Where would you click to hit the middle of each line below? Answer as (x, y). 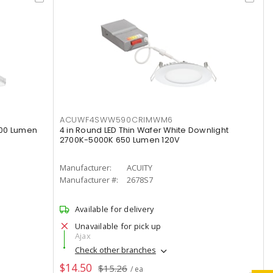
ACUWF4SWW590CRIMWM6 (116, 120)
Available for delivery (114, 209)
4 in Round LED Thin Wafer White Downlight (144, 130)
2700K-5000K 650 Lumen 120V (120, 140)
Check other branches (115, 250)
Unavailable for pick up (118, 226)
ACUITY (139, 168)
